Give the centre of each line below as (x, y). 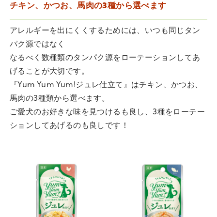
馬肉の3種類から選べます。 (60, 99)
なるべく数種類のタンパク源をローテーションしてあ (105, 58)
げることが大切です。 (49, 72)
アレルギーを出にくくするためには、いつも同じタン (105, 31)
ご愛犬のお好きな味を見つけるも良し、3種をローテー (107, 112)
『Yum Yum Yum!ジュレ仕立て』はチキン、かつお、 (106, 85)
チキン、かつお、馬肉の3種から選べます (88, 6)
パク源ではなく (38, 45)
